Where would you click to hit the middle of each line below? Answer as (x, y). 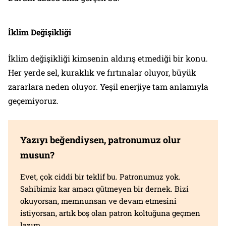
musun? (37, 155)
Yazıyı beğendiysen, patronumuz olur (100, 139)
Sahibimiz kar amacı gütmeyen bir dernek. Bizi (104, 188)
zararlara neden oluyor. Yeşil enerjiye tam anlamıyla (108, 86)
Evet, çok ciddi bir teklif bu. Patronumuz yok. (100, 176)
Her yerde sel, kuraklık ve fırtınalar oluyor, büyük (102, 72)
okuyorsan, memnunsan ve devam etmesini (98, 201)
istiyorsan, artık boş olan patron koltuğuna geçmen (110, 213)
